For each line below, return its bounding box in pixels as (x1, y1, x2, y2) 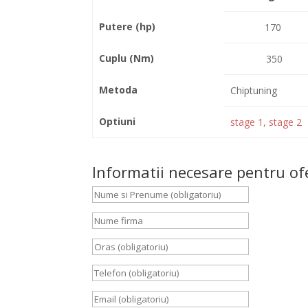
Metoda (98, 83, 137, 96)
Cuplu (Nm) (98, 52, 154, 65)
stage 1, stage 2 (230, 115, 302, 129)
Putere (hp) (98, 20, 155, 33)
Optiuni (98, 115, 135, 128)
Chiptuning (230, 84, 277, 97)
